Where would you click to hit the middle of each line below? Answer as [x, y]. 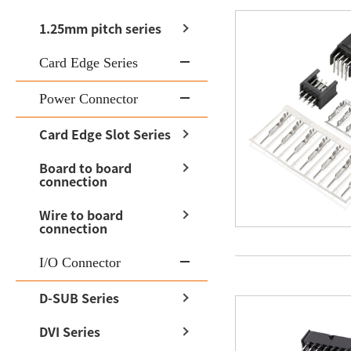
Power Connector [89, 98]
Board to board [85, 167]
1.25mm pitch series [100, 28]
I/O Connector [80, 262]
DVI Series [70, 331]
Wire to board [81, 214]
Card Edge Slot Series [105, 134]
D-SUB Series [79, 297]
